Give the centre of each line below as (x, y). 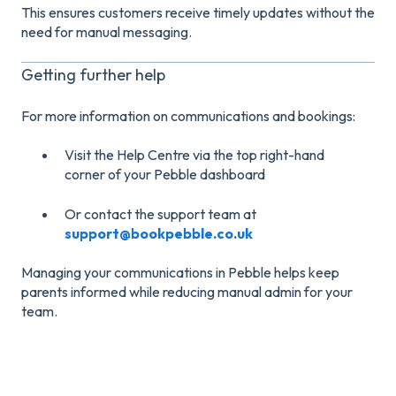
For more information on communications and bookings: (188, 116)
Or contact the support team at (160, 213)
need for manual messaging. (107, 32)
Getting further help (93, 74)
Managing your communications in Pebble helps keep (180, 273)
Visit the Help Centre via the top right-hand (194, 155)
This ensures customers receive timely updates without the (198, 13)
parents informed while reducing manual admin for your (187, 292)
